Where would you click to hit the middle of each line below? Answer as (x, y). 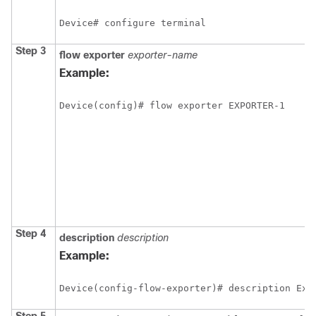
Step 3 (31, 51)
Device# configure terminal (133, 23)
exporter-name (163, 55)
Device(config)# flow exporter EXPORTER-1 (172, 106)
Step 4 (31, 234)
